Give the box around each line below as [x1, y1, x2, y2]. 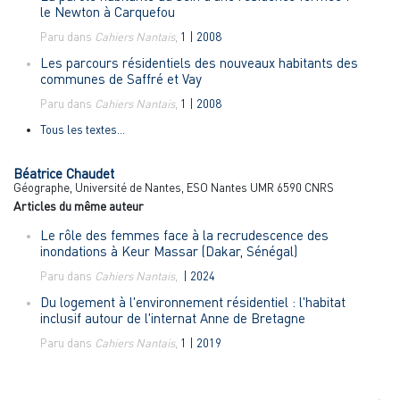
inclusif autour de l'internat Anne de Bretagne [40, 310, 305, 327]
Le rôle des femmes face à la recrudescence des [40, 227, 329, 244]
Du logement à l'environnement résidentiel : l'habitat [40, 294, 346, 311]
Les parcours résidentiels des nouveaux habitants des [40, 54, 358, 71]
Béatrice [13, 165, 66, 182]
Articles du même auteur [13, 198, 144, 214]
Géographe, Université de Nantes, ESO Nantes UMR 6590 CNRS [13, 180, 334, 196]
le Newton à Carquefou [40, 4, 175, 21]
